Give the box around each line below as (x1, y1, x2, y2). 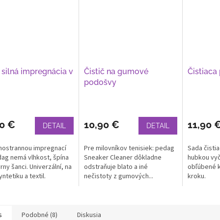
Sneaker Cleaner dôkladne (83, 152, 162, 163)
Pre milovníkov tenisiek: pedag (83, 143, 174, 153)
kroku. (187, 171, 207, 181)
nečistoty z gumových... (83, 171, 153, 181)
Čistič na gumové (83, 66, 148, 76)
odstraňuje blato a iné (83, 162, 148, 172)
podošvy (83, 77, 116, 87)
